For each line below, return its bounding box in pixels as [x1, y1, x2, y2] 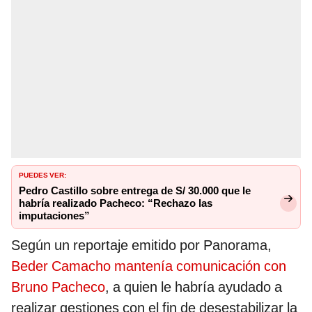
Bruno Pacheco [11, 279, 105, 296]
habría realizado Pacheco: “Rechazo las [19, 197, 212, 210]
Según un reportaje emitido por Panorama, [11, 237, 272, 254]
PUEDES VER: [19, 169, 66, 180]
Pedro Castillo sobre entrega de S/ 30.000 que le [19, 185, 251, 198]
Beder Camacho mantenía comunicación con [11, 258, 286, 275]
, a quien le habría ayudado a [105, 279, 282, 296]
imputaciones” [19, 210, 90, 223]
